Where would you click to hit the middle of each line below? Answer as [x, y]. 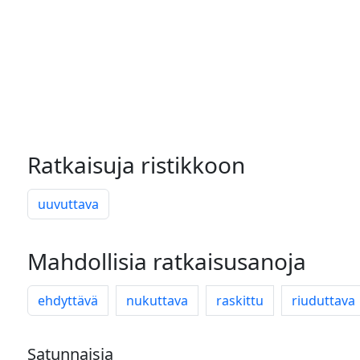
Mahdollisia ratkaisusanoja [167, 261]
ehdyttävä [68, 301]
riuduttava [323, 301]
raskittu [240, 301]
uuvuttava [68, 204]
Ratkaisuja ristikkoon [136, 165]
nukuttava [157, 301]
